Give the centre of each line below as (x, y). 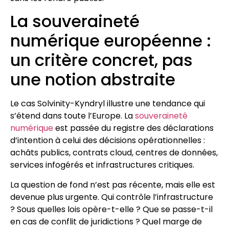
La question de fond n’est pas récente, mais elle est (113, 185)
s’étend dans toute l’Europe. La (73, 116)
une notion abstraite (93, 80)
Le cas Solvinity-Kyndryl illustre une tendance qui (108, 104)
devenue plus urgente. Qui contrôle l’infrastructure (112, 197)
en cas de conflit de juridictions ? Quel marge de (106, 221)
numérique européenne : (111, 41)
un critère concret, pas (101, 60)
